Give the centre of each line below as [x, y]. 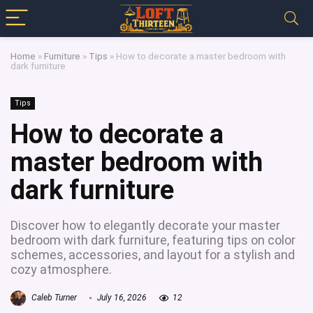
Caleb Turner [53, 298]
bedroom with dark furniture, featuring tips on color [153, 240]
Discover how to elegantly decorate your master [145, 225]
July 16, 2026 [121, 298]
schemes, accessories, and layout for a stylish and [153, 255]
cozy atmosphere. [61, 269]
